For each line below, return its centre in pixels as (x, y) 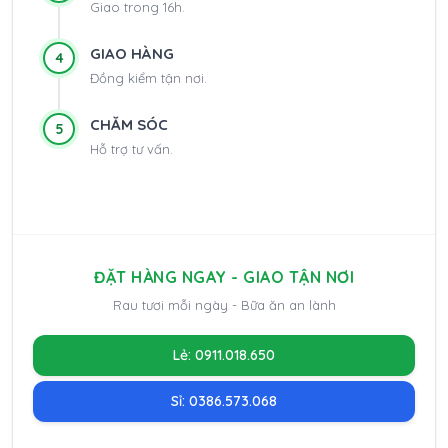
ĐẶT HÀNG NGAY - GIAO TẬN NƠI (224, 276)
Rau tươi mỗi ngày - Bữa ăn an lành (224, 304)
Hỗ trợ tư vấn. (131, 148)
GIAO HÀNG (132, 53)
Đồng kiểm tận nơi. (148, 77)
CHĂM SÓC (129, 124)
